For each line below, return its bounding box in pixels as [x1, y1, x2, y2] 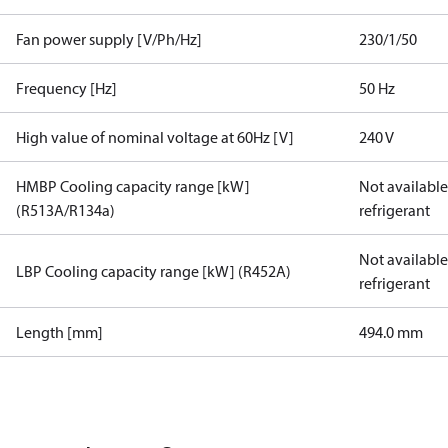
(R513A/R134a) [16, 200, 115, 220]
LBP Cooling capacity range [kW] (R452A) [16, 261, 291, 281]
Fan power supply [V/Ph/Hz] [16, 29, 202, 49]
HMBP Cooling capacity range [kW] [16, 176, 250, 196]
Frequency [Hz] [16, 78, 117, 98]
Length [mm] [16, 322, 103, 342]
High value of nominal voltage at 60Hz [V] [16, 127, 294, 147]
